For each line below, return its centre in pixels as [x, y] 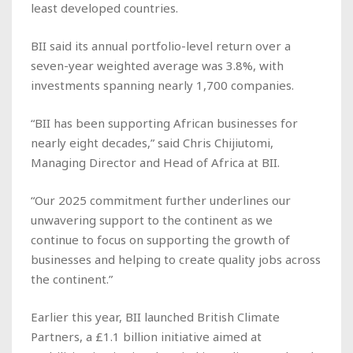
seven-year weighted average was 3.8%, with [157, 65]
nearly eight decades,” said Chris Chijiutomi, [152, 142]
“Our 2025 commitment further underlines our [161, 200]
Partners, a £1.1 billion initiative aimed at [146, 336]
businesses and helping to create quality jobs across [176, 259]
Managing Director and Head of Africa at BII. [155, 162]
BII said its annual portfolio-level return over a [161, 45]
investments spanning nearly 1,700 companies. [162, 85]
